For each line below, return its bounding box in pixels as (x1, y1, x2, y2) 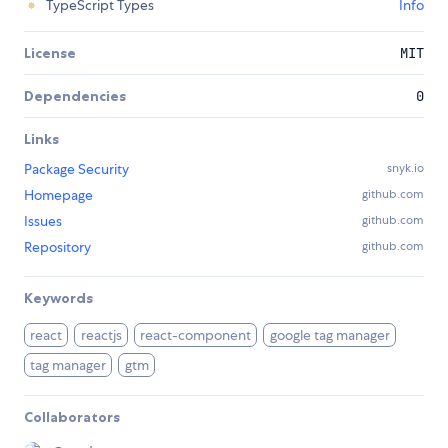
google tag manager (269, 325, 390, 344)
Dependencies (24, 86, 126, 105)
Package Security (24, 159, 129, 178)
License (24, 43, 76, 62)
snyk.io (387, 159, 424, 176)
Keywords (24, 288, 93, 307)
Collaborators (24, 407, 120, 426)
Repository (24, 237, 91, 256)
